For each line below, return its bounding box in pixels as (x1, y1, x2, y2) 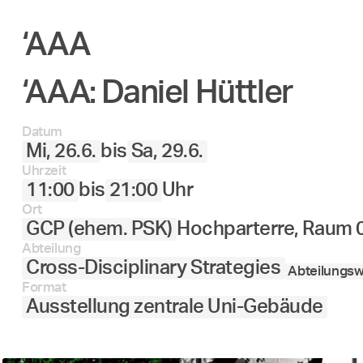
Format (21, 280, 66, 294)
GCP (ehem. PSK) (26, 219, 173, 239)
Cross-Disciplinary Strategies (26, 258, 281, 278)
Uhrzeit (21, 163, 66, 177)
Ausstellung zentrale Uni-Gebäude (26, 297, 323, 317)
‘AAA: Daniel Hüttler (21, 76, 293, 109)
